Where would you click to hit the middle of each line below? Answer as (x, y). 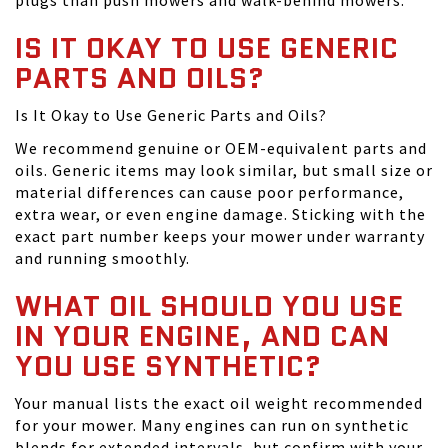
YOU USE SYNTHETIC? (168, 366)
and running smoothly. (102, 258)
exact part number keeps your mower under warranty (220, 236)
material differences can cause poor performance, (209, 192)
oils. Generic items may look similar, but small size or (224, 170)
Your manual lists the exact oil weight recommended (219, 403)
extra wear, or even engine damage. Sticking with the (220, 214)
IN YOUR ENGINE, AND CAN (202, 336)
